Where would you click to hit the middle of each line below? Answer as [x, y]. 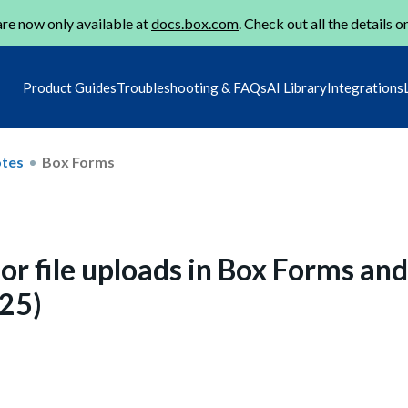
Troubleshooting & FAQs [192, 87]
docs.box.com [195, 23]
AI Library [297, 87]
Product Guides [70, 87]
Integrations [365, 87]
